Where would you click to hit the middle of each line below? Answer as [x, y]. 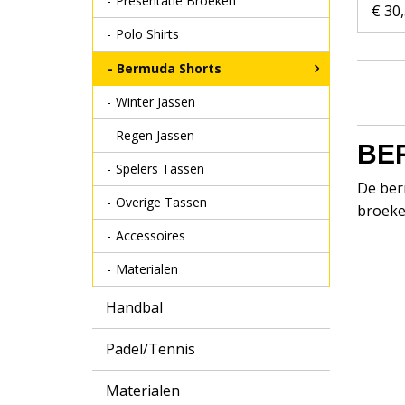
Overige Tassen [161, 202]
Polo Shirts [147, 34]
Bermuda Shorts [169, 68]
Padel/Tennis [151, 349]
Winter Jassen [155, 102]
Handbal [134, 307]
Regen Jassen [155, 135]
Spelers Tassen [160, 169]
